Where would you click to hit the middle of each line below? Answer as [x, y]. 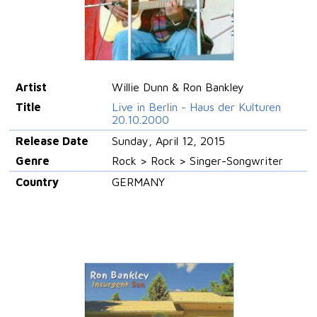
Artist [31, 87]
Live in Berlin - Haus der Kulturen [196, 106]
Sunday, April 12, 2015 [168, 140]
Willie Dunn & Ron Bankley [178, 87]
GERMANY [138, 181]
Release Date [52, 140]
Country [37, 181]
